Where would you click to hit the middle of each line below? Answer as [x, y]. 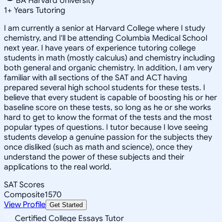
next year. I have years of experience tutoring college [100, 48]
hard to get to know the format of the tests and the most [108, 117]
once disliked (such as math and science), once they [98, 147]
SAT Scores [24, 185]
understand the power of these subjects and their [94, 157]
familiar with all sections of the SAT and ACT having [96, 78]
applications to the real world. [58, 167]
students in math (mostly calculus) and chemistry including [110, 58]
